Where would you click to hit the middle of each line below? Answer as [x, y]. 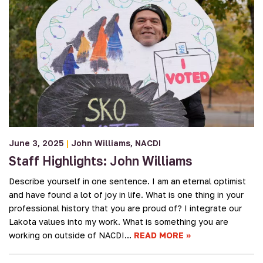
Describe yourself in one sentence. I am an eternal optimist [127, 181]
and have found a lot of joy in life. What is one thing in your [126, 194]
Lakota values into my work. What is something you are [119, 221]
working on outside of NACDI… [71, 235]
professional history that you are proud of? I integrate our [125, 208]
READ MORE [159, 235]
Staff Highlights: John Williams [101, 161]
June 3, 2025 [36, 143]
